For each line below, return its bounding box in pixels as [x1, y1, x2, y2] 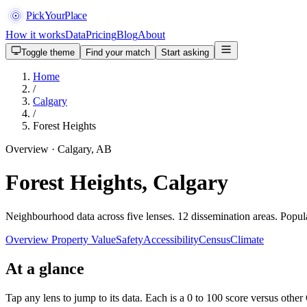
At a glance [5, 259, 84, 278]
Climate [230, 233, 264, 245]
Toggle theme [21, 47, 75, 58]
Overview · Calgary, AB [5, 143, 112, 155]
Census [199, 233, 230, 245]
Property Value [51, 233, 116, 245]
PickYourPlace [26, 10, 87, 21]
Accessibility [143, 233, 199, 245]
